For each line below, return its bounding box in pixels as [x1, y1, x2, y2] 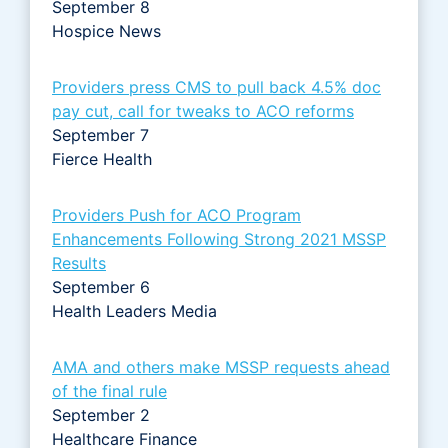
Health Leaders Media [52, 300, 222, 321]
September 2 [52, 404, 150, 425]
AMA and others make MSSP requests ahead [52, 356, 390, 377]
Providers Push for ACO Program [52, 204, 301, 225]
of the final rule [52, 380, 167, 401]
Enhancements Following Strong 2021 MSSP [52, 228, 386, 249]
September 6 [52, 276, 150, 297]
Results [52, 252, 106, 273]
